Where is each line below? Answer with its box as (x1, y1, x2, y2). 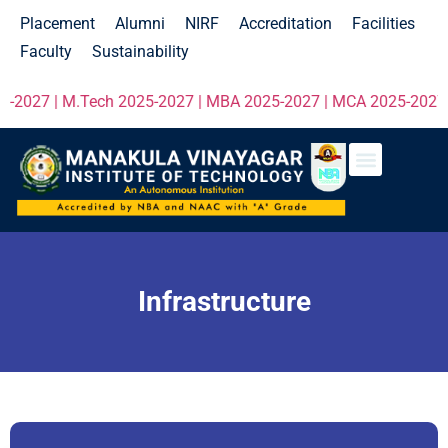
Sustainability (92, 42, 189, 61)
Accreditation (239, 14, 332, 33)
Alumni (115, 14, 165, 33)
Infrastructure (137, 285, 311, 319)
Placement (20, 14, 95, 33)
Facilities (352, 14, 415, 33)
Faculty (20, 42, 72, 61)
